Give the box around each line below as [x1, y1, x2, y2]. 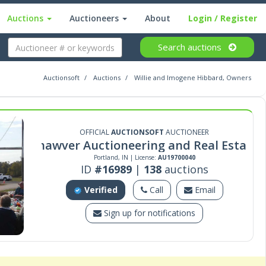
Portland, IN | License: [93, 153, 158, 161]
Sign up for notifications [104, 207, 196, 218]
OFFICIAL [80, 127, 112, 137]
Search [157, 41, 188, 53]
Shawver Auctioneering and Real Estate [30, 137, 258, 153]
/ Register [212, 12, 257, 24]
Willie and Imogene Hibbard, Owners [134, 73, 251, 82]
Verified [84, 184, 118, 195]
